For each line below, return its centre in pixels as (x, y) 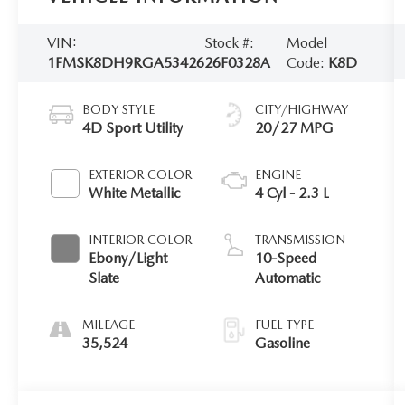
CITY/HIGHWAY (302, 109)
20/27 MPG (295, 127)
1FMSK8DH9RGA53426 (126, 62)
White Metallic (135, 193)
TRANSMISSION (301, 239)
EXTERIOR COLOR (141, 174)
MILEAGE (109, 324)
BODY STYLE (119, 109)
